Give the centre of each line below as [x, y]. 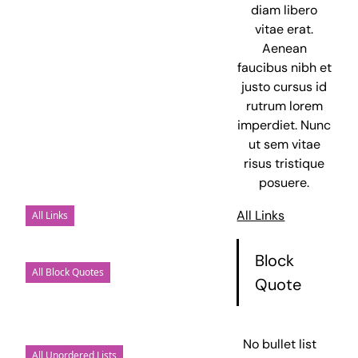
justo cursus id [284, 87]
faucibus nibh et [284, 68]
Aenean [284, 49]
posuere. [284, 183]
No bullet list [280, 344]
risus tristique [284, 164]
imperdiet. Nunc [284, 125]
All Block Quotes [68, 272]
